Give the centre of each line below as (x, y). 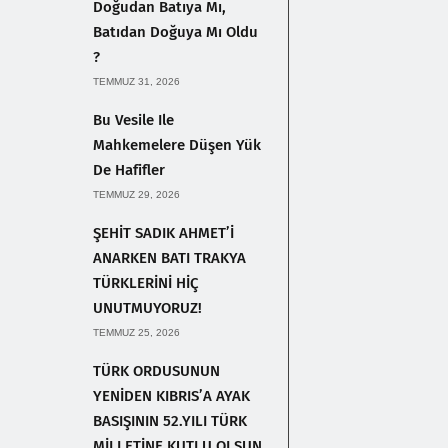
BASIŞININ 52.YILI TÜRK (170, 420)
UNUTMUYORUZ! (147, 307)
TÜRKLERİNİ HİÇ (146, 282)
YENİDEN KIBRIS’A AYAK (171, 395)
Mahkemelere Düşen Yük (177, 144)
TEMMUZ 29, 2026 (136, 194)
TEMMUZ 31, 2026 (136, 81)
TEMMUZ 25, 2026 (136, 332)
